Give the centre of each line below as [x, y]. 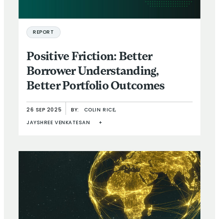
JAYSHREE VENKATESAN [58, 123]
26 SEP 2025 [44, 110]
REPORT [44, 32]
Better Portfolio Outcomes [96, 86]
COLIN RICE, [100, 110]
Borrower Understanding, [93, 72]
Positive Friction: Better [89, 57]
